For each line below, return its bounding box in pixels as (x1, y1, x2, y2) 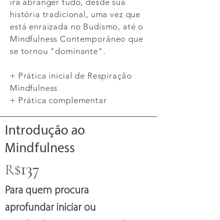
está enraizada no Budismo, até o (10, 22, 144, 31)
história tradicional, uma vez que (10, 9, 141, 19)
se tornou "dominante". (10, 46, 106, 56)
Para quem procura (5, 185, 89, 196)
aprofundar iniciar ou (5, 202, 96, 214)
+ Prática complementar (10, 95, 107, 105)
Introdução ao (5, 124, 88, 138)
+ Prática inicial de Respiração (10, 71, 132, 81)
